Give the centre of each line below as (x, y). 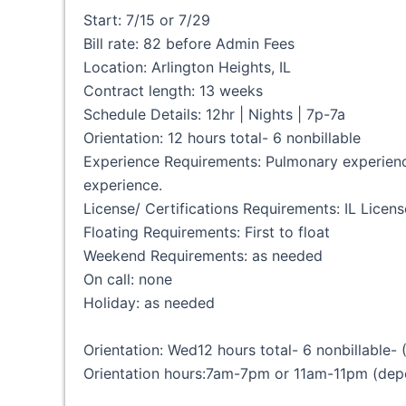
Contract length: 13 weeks (173, 91)
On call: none (128, 279)
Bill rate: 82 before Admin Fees (189, 43)
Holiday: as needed (149, 303)
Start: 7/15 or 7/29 (147, 20)
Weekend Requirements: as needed (203, 256)
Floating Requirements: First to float (207, 232)
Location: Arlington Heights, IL (187, 67)
